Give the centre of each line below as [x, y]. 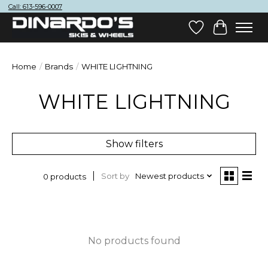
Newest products [169, 176]
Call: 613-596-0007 [35, 7]
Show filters [134, 144]
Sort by [115, 176]
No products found [134, 240]
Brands [59, 66]
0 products [64, 176]
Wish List [217, 33]
